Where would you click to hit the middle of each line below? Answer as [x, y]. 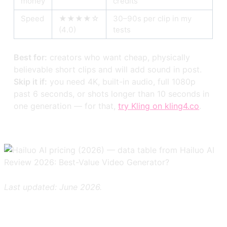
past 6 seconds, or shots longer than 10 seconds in [112, 94]
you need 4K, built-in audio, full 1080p [122, 82]
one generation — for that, [66, 106]
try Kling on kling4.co [159, 106]
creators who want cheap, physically [119, 58]
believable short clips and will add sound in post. [108, 70]
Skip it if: [31, 82]
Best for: [31, 58]
